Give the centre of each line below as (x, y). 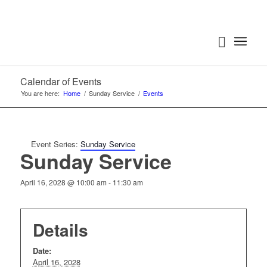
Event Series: (55, 144)
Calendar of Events (60, 81)
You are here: (40, 93)
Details (60, 230)
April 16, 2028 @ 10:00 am (63, 182)
